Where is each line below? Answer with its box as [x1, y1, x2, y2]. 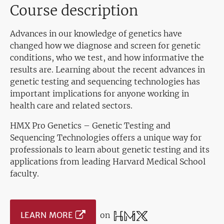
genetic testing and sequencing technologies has [10, 76, 200, 87]
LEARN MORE [20, 210, 73, 220]
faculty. [10, 168, 39, 179]
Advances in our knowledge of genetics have [10, 28, 182, 39]
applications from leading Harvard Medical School [10, 156, 205, 167]
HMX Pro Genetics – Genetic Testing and [10, 120, 170, 131]
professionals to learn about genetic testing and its [10, 144, 209, 155]
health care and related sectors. [10, 100, 132, 111]
